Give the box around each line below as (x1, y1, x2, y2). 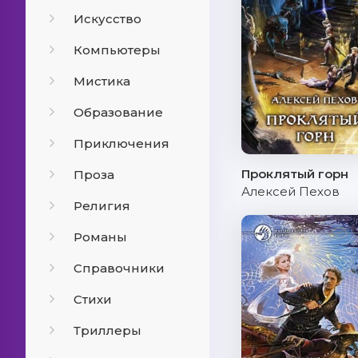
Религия (74, 198, 130, 213)
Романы (74, 229, 127, 245)
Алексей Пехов (241, 184, 340, 199)
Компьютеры (74, 42, 161, 58)
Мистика (74, 74, 130, 89)
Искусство (74, 11, 141, 26)
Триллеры (74, 323, 141, 338)
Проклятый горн (241, 166, 348, 181)
